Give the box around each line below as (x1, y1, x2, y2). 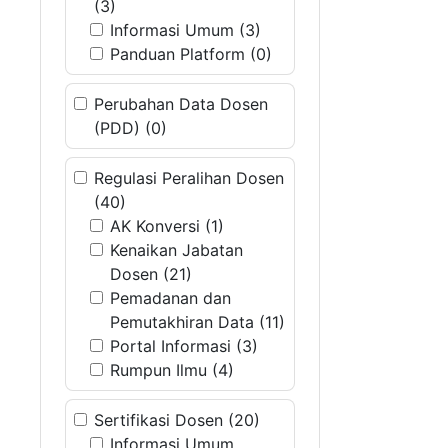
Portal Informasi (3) (110, 336, 258, 356)
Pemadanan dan (110, 288, 231, 308)
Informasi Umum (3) (110, 20, 261, 40)
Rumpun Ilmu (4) (110, 360, 234, 380)
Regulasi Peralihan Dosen (94, 168, 284, 188)
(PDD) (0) (94, 118, 167, 138)
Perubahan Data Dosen (94, 94, 268, 114)
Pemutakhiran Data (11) (110, 312, 285, 332)
